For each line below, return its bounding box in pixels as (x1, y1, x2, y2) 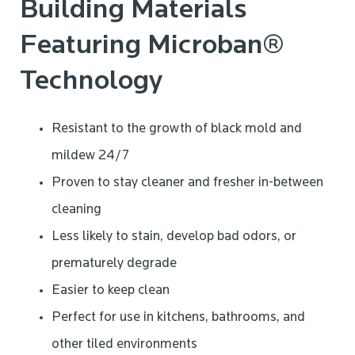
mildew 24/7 (52, 149, 129, 163)
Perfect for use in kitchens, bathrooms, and (52, 311, 305, 325)
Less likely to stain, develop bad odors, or (52, 230, 296, 244)
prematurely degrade (52, 257, 177, 271)
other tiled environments (52, 338, 197, 352)
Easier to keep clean (52, 284, 170, 298)
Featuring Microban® (20, 32, 284, 61)
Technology (20, 68, 162, 97)
